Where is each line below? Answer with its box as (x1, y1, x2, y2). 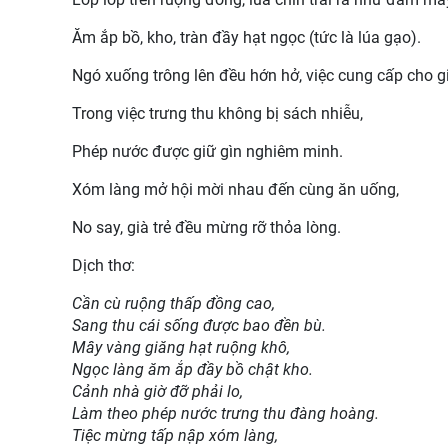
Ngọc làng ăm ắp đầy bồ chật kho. (72, 359, 313, 379)
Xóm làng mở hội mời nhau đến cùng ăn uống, (72, 179, 399, 199)
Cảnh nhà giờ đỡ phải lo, (72, 381, 243, 401)
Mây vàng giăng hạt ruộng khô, (72, 337, 290, 357)
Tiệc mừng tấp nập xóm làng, (72, 425, 278, 445)
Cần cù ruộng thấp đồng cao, (72, 293, 275, 313)
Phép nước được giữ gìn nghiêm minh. (72, 141, 343, 161)
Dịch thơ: (72, 255, 135, 275)
